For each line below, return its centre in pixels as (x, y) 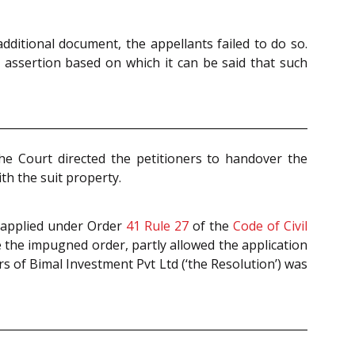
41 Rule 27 (157, 226)
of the (210, 226)
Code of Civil (270, 226)
